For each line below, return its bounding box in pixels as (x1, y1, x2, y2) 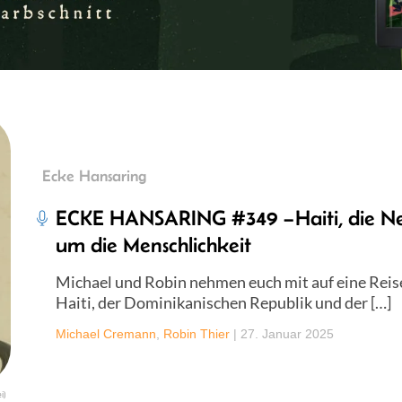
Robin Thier (163, 326, 230, 341)
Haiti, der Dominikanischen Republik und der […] (56, 292, 391, 312)
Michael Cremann (56, 326, 156, 341)
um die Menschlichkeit (56, 232, 251, 257)
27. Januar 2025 (240, 326, 334, 341)
